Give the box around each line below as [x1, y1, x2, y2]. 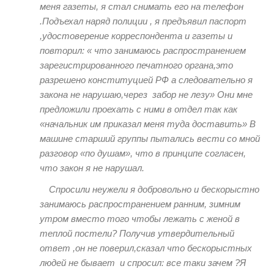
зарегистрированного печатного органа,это [40, 59, 233, 70]
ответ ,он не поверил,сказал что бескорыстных [40, 243, 252, 254]
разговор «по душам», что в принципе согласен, [40, 147, 246, 158]
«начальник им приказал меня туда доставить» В [40, 118, 256, 129]
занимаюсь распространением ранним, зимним [40, 199, 240, 210]
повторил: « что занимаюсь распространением [40, 45, 246, 56]
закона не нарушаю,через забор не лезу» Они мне [40, 89, 253, 100]
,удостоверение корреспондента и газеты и [40, 30, 232, 41]
